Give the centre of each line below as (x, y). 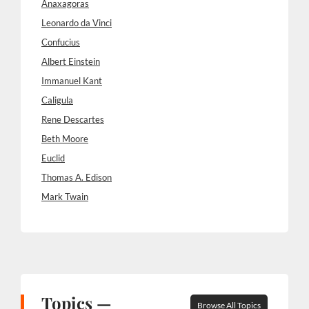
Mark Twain (65, 197)
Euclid (53, 158)
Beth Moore (65, 139)
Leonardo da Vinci (77, 23)
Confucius (61, 42)
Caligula (57, 100)
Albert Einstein (71, 61)
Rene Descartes (73, 119)
